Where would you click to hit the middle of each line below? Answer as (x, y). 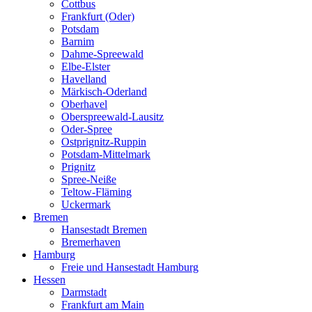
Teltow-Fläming (96, 192)
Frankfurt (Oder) (98, 16)
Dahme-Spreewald (102, 54)
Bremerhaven (91, 242)
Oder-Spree (87, 129)
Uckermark (86, 204)
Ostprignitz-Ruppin (104, 141)
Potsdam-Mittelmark (106, 154)
